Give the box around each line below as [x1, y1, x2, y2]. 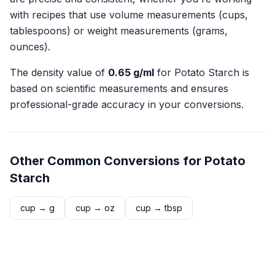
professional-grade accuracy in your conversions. [10, 98, 244, 110]
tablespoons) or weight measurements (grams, [10, 25, 228, 37]
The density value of [10, 66, 108, 79]
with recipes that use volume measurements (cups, [10, 9, 248, 21]
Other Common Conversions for [10, 153, 204, 168]
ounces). [10, 41, 50, 53]
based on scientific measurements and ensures [10, 82, 228, 95]
